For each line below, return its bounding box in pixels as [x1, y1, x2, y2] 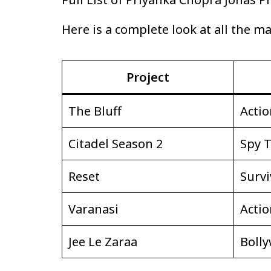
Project [126, 68, 169, 85]
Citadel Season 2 [68, 135, 163, 152]
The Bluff [68, 102, 122, 119]
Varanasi [68, 200, 119, 217]
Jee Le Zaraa [68, 233, 137, 250]
